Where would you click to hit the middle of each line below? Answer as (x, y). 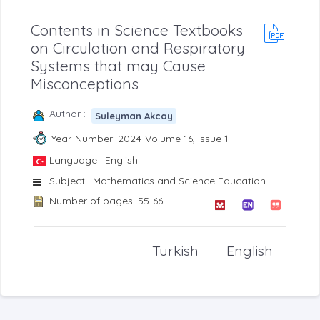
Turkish (175, 250)
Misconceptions (85, 84)
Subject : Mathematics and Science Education (157, 181)
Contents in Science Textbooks (137, 30)
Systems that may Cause (118, 66)
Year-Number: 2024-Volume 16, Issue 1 (140, 138)
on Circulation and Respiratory (138, 48)
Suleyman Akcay (134, 115)
